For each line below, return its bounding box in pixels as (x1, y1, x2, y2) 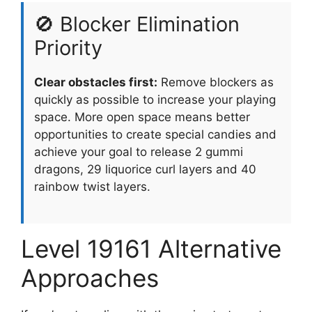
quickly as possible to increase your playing (34, 92, 276, 107)
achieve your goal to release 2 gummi (34, 144, 243, 159)
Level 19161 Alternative (21, 234, 281, 264)
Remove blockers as (157, 75, 274, 89)
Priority (34, 35, 102, 60)
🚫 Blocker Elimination (34, 11, 240, 36)
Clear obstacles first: (34, 75, 157, 89)
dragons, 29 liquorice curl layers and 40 (34, 162, 256, 176)
